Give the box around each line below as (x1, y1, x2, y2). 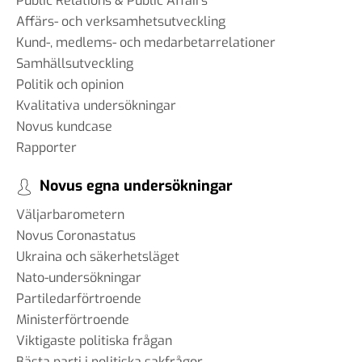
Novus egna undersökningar (40, 176, 233, 196)
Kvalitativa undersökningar (16, 97, 176, 115)
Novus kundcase (16, 118, 112, 136)
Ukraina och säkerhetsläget (16, 247, 179, 265)
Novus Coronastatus (16, 226, 136, 244)
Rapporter (16, 139, 77, 157)
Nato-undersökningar (16, 268, 141, 286)
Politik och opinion (16, 76, 124, 94)
